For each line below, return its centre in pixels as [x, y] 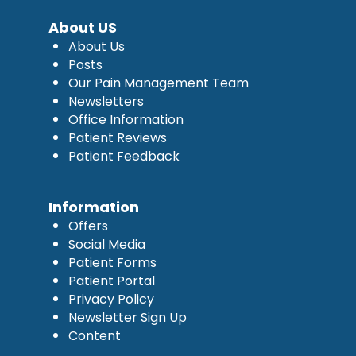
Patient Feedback [124, 156]
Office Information [126, 119]
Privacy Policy [111, 299]
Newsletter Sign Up [127, 317]
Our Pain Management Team [158, 83]
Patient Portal [111, 281]
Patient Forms [112, 262]
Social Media [106, 244]
